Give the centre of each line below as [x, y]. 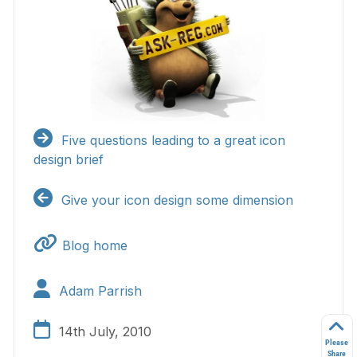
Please [337, 343]
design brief [68, 160]
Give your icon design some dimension [177, 200]
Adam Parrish [100, 291]
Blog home [94, 246]
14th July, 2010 [105, 332]
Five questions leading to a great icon [173, 141]
